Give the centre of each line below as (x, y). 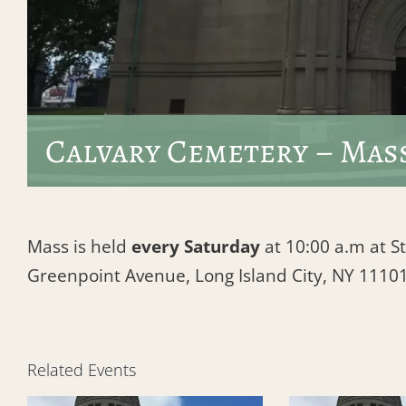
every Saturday (196, 246)
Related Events (82, 369)
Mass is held (79, 246)
